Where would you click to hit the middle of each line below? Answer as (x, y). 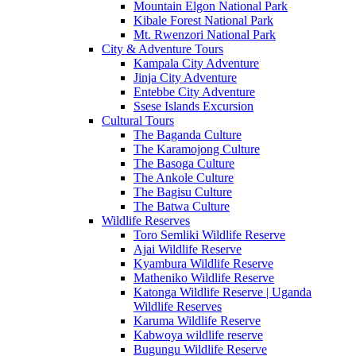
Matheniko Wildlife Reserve (204, 277)
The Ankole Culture (184, 177)
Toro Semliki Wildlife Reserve (209, 234)
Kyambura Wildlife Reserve (203, 263)
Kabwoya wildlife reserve (198, 335)
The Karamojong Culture (197, 149)
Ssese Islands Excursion (193, 106)
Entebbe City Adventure (194, 91)
